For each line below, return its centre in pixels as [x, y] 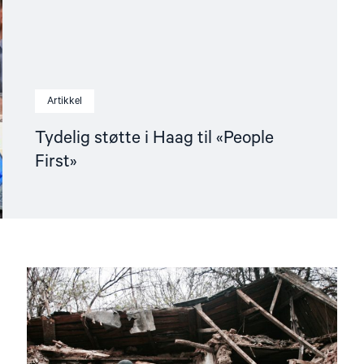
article [194, 288]
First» [56, 161]
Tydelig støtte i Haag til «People [155, 138]
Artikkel [65, 101]
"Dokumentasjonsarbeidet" [239, 302]
